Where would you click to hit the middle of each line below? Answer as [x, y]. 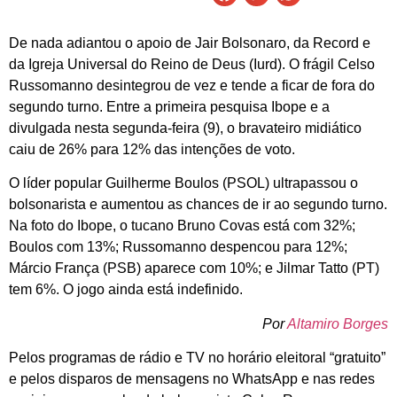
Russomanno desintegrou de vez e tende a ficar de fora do [192, 86]
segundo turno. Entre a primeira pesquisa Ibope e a [169, 107]
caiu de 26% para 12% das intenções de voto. [152, 150]
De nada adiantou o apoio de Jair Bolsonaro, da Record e [190, 43]
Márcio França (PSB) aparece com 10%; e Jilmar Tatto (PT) [194, 269]
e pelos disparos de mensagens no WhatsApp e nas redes [192, 379]
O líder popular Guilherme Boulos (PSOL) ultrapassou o [183, 183]
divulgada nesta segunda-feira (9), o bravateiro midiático [185, 128]
